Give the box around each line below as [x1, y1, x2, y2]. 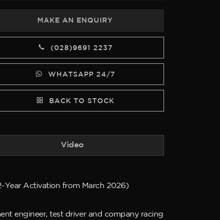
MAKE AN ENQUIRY [37, 18, 113, 24]
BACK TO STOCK [46, 98, 114, 104]
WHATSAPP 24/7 [45, 72, 115, 78]
